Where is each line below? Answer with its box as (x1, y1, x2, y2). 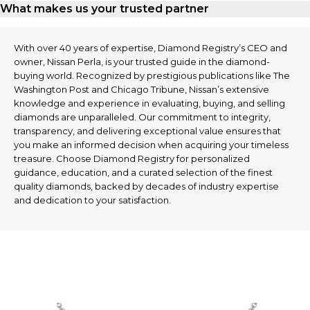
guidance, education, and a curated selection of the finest (14, 167, 273, 179)
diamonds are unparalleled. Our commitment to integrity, (14, 111, 271, 123)
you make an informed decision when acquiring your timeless (14, 139, 289, 151)
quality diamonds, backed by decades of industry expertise (14, 181, 279, 192)
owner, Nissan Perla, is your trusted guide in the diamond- (14, 56, 270, 68)
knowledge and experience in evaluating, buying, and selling (14, 98, 285, 109)
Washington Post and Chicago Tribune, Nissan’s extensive (14, 84, 269, 95)
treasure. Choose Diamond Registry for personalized (14, 153, 250, 165)
